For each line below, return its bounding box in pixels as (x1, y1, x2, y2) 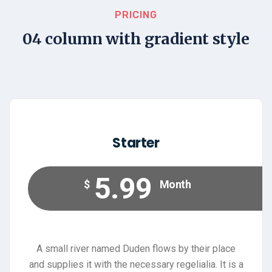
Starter (112, 134, 160, 153)
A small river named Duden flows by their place (36, 243, 236, 255)
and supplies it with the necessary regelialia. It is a (29, 259, 243, 271)
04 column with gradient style (22, 29, 250, 49)
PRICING (115, 9, 157, 21)
